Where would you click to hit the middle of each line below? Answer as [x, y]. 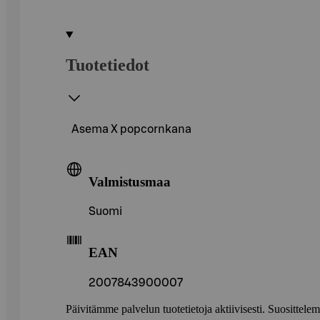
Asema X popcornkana [131, 129]
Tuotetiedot [107, 65]
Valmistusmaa [130, 181]
